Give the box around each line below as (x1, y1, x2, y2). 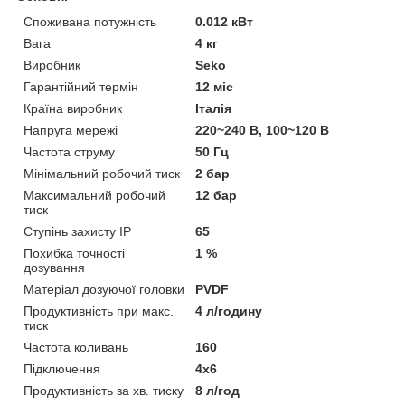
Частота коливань (24, 339, 128, 354)
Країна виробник (24, 100, 122, 116)
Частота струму (24, 144, 115, 159)
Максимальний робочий (24, 187, 165, 202)
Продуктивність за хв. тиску (24, 382, 184, 398)
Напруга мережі (24, 122, 118, 137)
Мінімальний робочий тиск (24, 165, 180, 181)
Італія (195, 100, 232, 116)
